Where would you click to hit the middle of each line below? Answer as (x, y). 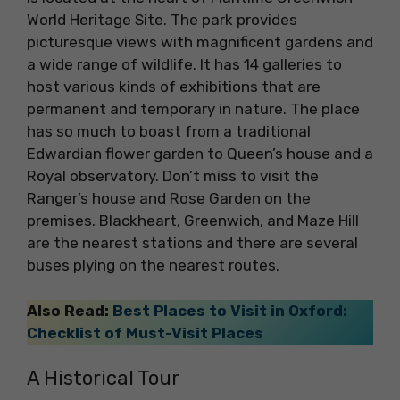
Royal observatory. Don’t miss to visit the (173, 176)
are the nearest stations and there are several (192, 243)
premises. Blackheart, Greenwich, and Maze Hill (193, 221)
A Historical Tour (103, 379)
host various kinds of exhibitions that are (174, 87)
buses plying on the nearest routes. (153, 266)
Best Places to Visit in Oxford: (230, 310)
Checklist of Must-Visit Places (145, 333)
